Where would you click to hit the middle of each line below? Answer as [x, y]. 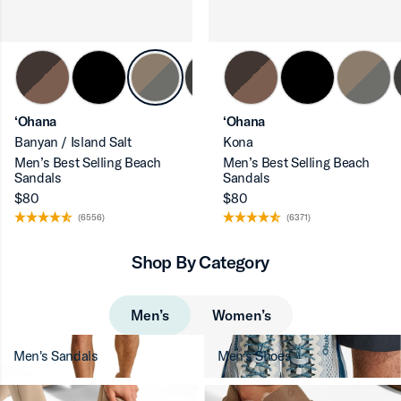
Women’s [241, 315]
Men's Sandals [56, 356]
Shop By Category [200, 262]
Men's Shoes [255, 356]
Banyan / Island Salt [73, 142]
